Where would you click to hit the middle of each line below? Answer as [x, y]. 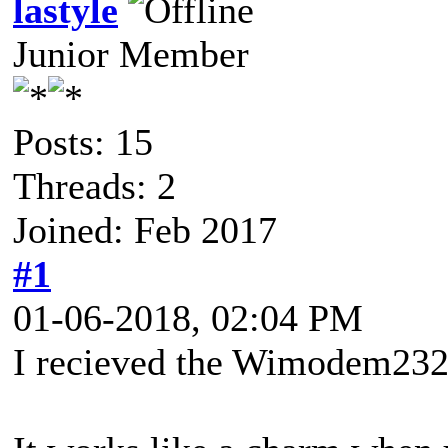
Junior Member [131, 53]
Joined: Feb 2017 [145, 229]
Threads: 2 [94, 185]
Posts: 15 [83, 141]
